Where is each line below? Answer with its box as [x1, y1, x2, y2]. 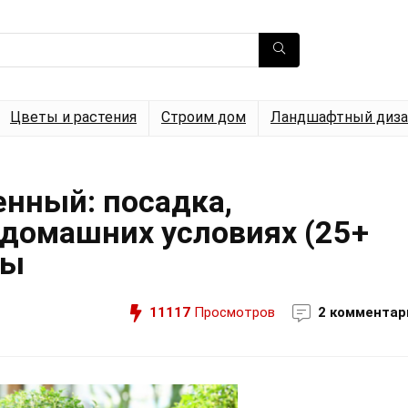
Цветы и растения [10, 108, 137, 126]
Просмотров [190, 304, 275, 321]
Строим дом [161, 108, 246, 126]
